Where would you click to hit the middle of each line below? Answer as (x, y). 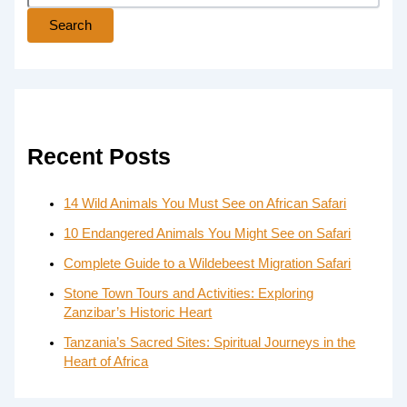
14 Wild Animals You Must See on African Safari (205, 204)
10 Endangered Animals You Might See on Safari (208, 234)
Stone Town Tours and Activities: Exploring (189, 294)
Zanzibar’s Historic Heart (138, 313)
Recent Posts (99, 156)
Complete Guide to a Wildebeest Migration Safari (208, 264)
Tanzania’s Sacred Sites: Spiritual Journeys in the (210, 343)
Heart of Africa (106, 362)
